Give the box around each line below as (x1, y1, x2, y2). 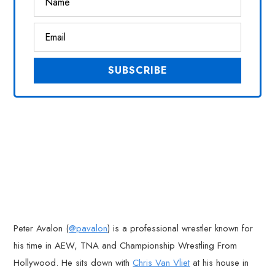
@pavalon (69, 222, 108, 235)
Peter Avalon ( (14, 222, 69, 235)
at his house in (190, 256, 249, 269)
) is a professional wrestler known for (107, 222, 254, 235)
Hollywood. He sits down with (14, 256, 133, 269)
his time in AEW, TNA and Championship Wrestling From (14, 239, 238, 252)
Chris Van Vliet (133, 256, 190, 269)
